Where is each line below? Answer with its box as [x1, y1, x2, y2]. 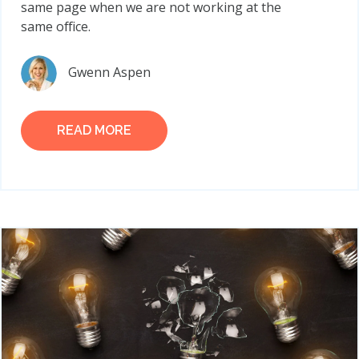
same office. [21, 18, 91, 36]
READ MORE [57, 123, 131, 139]
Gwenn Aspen [68, 63, 151, 82]
